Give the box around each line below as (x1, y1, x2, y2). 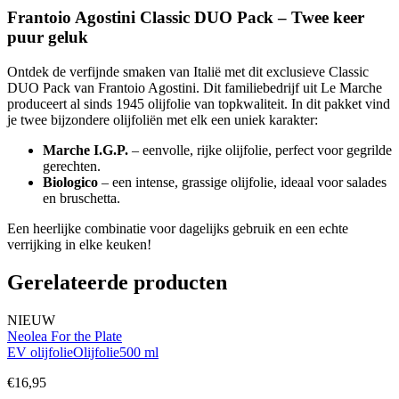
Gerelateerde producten (7, 271, 227, 295)
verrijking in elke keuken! (7, 237, 151, 253)
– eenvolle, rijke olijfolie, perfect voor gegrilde (128, 142, 392, 159)
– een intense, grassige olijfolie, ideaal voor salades (98, 175, 387, 191)
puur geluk (7, 28, 88, 47)
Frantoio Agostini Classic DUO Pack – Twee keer (7, 8, 364, 28)
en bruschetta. (43, 191, 120, 207)
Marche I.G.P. (43, 142, 128, 159)
